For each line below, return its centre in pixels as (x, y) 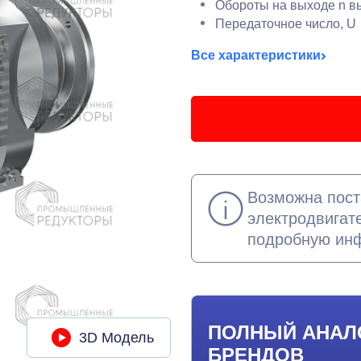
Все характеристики (255, 55)
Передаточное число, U (285, 24)
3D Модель (116, 337)
